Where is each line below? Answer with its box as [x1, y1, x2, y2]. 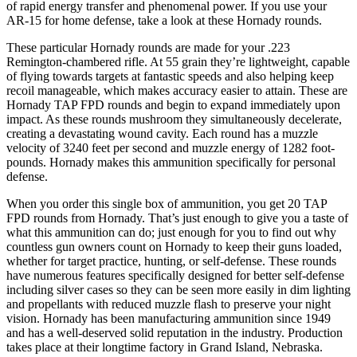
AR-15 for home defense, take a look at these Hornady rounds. [6, 13, 322, 27]
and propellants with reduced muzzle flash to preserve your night [6, 296, 331, 311]
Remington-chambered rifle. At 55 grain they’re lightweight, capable [6, 54, 350, 69]
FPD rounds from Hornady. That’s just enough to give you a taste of [6, 210, 348, 225]
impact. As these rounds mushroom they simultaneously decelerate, [6, 112, 342, 126]
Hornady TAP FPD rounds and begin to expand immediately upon [6, 97, 340, 112]
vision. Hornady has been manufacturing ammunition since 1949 [6, 311, 331, 325]
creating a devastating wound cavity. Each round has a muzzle [6, 126, 318, 140]
